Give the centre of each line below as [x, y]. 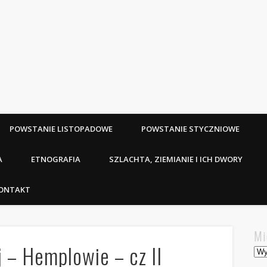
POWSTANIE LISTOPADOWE [61, 128]
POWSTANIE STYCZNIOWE [190, 128]
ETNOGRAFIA [56, 159]
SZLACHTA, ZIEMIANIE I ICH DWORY [176, 159]
